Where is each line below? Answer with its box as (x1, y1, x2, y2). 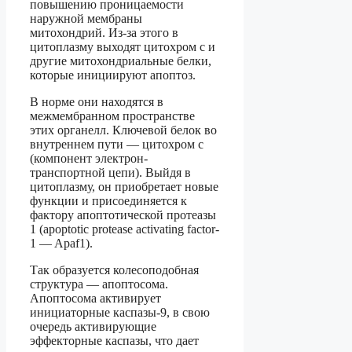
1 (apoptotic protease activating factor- (30, 222, 219, 236)
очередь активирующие (30, 320, 156, 334)
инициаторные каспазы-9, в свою (30, 306, 210, 320)
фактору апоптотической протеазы (30, 208, 216, 222)
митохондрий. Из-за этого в (30, 26, 178, 40)
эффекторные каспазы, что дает (30, 334, 199, 348)
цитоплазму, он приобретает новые (30, 180, 218, 194)
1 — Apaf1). (30, 236, 93, 251)
